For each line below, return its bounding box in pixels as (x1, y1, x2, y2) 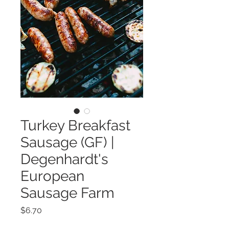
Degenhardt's (20, 151, 108, 168)
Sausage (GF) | (20, 134, 114, 151)
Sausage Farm (20, 185, 114, 202)
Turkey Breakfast (20, 117, 130, 134)
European (20, 168, 84, 185)
